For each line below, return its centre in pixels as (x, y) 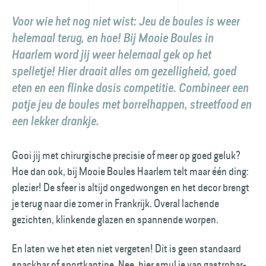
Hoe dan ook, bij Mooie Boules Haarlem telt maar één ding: (130, 171)
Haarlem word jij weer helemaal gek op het (112, 55)
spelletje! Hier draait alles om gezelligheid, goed (124, 71)
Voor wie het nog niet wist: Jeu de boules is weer (126, 21)
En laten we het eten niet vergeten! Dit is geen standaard (126, 248)
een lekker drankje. (56, 121)
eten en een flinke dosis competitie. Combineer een (130, 88)
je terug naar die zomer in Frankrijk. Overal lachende (115, 203)
